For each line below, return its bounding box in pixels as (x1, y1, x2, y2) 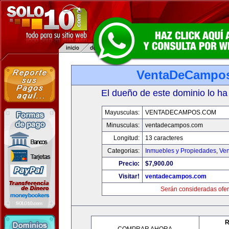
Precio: (119, 160, 140, 167)
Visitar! (119, 173, 140, 180)
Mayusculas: (105, 109, 140, 116)
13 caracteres (145, 134, 183, 142)
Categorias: (107, 147, 140, 154)
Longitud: (113, 134, 140, 142)
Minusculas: (106, 122, 140, 129)
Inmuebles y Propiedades (145, 147, 216, 154)
